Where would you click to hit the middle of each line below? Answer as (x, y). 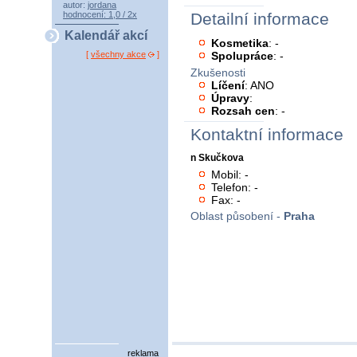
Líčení (228, 85)
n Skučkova (217, 158)
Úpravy (231, 98)
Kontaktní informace (267, 135)
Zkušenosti (218, 72)
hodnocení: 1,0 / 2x (100, 14)
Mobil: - (230, 174)
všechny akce (118, 55)
